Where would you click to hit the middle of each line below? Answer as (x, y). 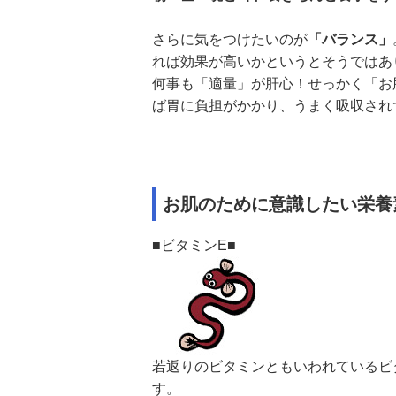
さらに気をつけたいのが (230, 39)
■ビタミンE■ (194, 245)
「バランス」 (350, 39)
